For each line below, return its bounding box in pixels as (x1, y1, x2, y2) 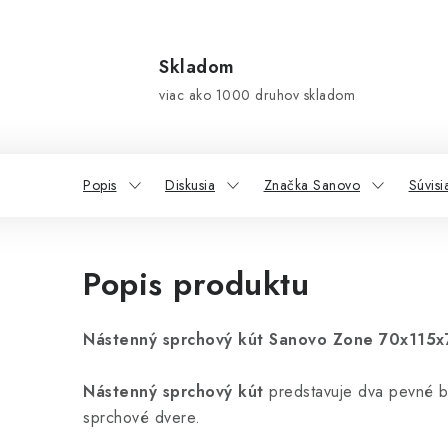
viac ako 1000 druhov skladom (159, 85, 355, 105)
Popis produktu (83, 261, 309, 307)
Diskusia (165, 175, 215, 195)
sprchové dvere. (83, 406, 201, 429)
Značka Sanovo (263, 175, 360, 195)
